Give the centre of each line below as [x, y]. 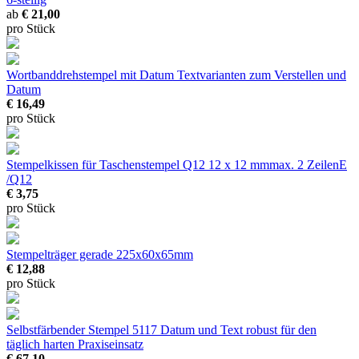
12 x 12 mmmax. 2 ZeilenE [278, 165]
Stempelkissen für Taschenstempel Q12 [107, 165]
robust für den [281, 330]
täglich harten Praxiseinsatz [75, 345]
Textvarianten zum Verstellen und [262, 75]
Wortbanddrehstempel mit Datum [92, 75]
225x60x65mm [155, 255]
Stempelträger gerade [61, 255]
